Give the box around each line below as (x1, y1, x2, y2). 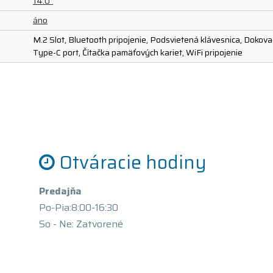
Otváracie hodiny (59, 148, 207, 177)
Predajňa (38, 183, 82, 199)
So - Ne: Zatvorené (38, 216, 123, 232)
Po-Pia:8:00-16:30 (38, 200, 118, 215)
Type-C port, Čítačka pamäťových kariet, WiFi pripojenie (33, 46, 243, 59)
